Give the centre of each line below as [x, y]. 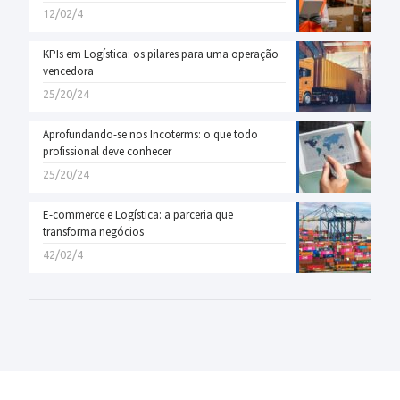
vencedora [68, 71]
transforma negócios [93, 231]
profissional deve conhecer [107, 151]
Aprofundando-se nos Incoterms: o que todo [150, 134]
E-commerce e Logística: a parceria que [138, 214]
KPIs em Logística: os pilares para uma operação [161, 54]
